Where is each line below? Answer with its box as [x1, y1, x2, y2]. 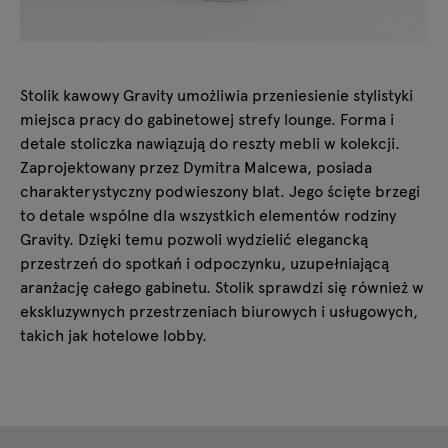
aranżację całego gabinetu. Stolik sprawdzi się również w [20, 275, 424, 298]
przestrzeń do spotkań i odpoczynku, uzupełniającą [20, 251, 389, 274]
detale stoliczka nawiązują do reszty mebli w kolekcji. [20, 131, 400, 154]
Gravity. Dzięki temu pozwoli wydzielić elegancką [20, 227, 368, 250]
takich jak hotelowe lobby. [20, 323, 207, 346]
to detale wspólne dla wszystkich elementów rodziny [20, 203, 396, 226]
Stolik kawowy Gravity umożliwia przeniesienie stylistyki [20, 83, 413, 106]
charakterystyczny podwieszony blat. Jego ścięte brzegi [20, 179, 420, 202]
